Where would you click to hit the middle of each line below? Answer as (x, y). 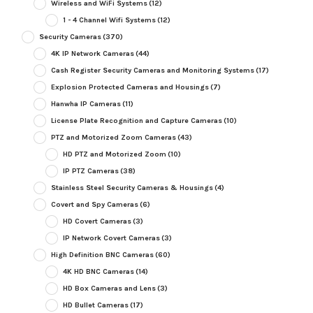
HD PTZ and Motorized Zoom (114, 154)
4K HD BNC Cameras (98, 272)
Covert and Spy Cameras (94, 205)
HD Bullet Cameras (95, 305)
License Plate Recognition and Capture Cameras (136, 121)
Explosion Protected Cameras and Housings (130, 87)
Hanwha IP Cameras (86, 104)
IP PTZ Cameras (90, 171)
